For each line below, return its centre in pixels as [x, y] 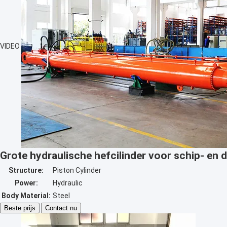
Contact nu [61, 208]
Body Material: [26, 196]
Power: [26, 183]
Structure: [26, 170]
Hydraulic [68, 183]
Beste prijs [20, 208]
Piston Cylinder [77, 170]
